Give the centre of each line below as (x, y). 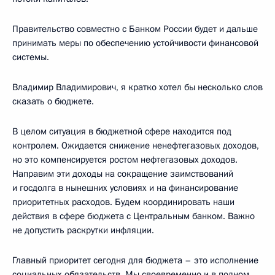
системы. (31, 57)
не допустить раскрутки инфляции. (83, 230)
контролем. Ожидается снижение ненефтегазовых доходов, (136, 145)
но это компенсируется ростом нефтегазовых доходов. (125, 159)
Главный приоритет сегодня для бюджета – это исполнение (135, 260)
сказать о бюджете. (53, 101)
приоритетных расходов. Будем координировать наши (123, 202)
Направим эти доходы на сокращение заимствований (123, 173)
